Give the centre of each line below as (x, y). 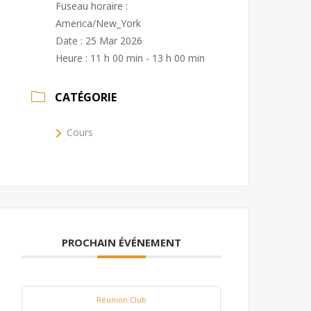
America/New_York (99, 23)
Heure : (73, 58)
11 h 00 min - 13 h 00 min (148, 58)
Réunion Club (121, 300)
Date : (71, 41)
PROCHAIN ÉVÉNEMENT (121, 242)
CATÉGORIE (86, 97)
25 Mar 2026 (114, 41)
